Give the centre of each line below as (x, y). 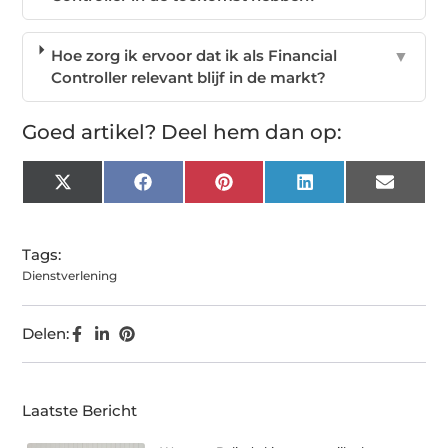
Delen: (46, 333)
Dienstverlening (70, 275)
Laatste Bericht (80, 410)
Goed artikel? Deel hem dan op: (182, 131)
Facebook (190, 189)
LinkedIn (348, 189)
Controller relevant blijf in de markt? (189, 77)
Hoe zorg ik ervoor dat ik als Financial (194, 55)
